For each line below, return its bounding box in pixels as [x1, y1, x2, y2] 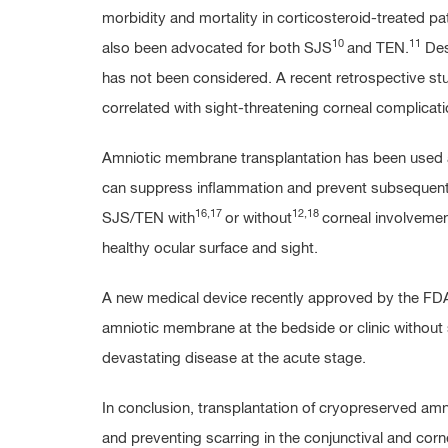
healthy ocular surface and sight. [102, 241, 318, 256]
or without [225, 211, 292, 226]
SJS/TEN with [102, 211, 195, 226]
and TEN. [347, 41, 409, 56]
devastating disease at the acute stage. [102, 351, 366, 366]
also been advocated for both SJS [102, 41, 332, 56]
